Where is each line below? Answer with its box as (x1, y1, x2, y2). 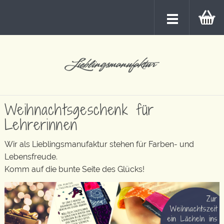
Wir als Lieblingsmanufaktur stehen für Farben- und (4, 139, 194, 149)
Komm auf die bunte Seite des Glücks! (4, 164, 144, 174)
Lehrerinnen (4, 113, 78, 135)
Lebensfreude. (4, 152, 57, 161)
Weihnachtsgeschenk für (4, 98, 154, 120)
